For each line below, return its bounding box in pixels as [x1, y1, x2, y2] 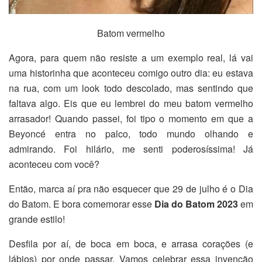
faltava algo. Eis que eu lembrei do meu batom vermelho [9, 96, 253, 110]
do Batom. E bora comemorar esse [9, 196, 154, 211]
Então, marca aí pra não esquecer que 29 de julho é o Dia [9, 181, 253, 195]
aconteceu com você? [9, 157, 99, 171]
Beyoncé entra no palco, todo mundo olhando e [9, 126, 253, 140]
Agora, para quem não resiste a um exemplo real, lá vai [9, 50, 253, 64]
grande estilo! [9, 212, 65, 226]
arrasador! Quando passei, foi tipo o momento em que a [9, 111, 253, 125]
